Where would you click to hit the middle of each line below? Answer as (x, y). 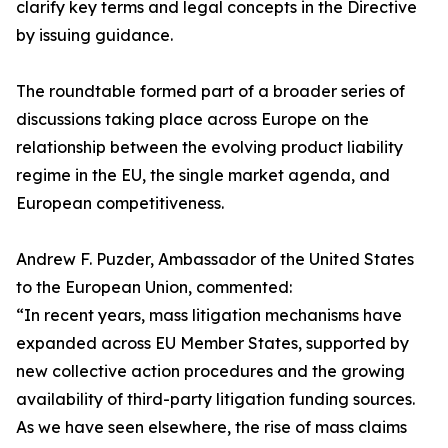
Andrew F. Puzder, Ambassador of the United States (215, 259)
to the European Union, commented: (154, 287)
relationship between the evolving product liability (209, 147)
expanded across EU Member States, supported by (212, 343)
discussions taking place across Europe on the (192, 119)
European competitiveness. (120, 203)
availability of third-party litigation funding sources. (215, 399)
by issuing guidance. (94, 35)
